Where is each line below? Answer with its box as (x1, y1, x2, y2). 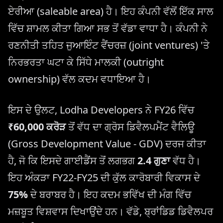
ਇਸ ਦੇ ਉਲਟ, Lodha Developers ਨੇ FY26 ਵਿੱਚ (8, 103, 194, 117)
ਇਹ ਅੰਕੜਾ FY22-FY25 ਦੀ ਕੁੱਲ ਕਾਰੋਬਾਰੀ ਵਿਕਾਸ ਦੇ (8, 171, 200, 185)
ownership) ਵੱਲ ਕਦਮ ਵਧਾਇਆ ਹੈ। (8, 72, 151, 86)
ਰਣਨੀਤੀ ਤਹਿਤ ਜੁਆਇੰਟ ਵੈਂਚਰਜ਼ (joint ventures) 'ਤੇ (8, 38, 210, 52)
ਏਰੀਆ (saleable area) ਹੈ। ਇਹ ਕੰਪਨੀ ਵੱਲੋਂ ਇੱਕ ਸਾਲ (8, 4, 214, 18)
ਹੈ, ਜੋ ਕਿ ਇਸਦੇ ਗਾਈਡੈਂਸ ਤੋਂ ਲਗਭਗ (8, 154, 137, 168)
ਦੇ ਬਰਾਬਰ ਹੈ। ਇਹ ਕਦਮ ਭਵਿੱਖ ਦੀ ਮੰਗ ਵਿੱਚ (28, 188, 191, 202)
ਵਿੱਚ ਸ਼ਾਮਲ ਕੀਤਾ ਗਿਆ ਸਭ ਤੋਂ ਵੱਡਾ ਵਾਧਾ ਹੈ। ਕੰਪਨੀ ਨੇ (8, 21, 208, 35)
